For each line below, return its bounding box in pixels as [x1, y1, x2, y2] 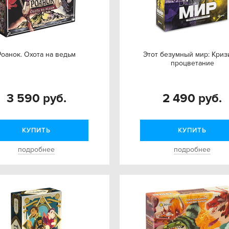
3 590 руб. [6, 91, 66, 106]
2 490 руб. [163, 91, 222, 106]
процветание [170, 59, 214, 67]
